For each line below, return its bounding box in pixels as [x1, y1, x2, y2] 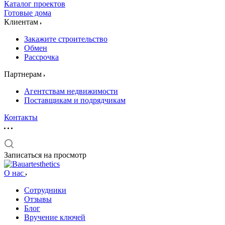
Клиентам [4, 18, 40, 26]
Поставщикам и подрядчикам [24, 96, 126, 104]
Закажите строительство [24, 35, 107, 43]
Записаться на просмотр [4, 151, 86, 159]
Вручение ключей [24, 213, 85, 221]
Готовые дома [4, 9, 51, 17]
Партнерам [4, 70, 44, 78]
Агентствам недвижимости [24, 87, 118, 95]
